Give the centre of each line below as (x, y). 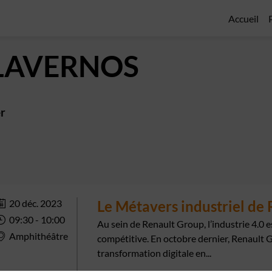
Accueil (243, 18)
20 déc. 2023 (36, 203)
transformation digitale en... (154, 253)
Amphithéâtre (39, 236)
